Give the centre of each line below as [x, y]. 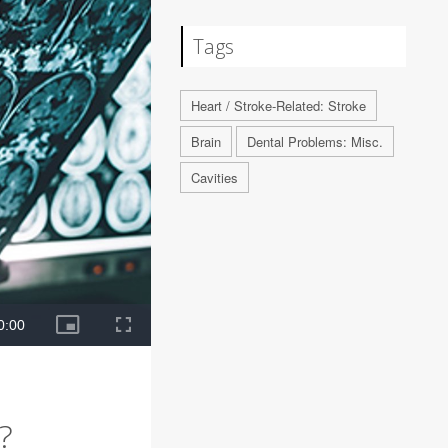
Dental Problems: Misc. [315, 141]
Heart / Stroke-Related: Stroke [279, 105]
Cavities [215, 177]
